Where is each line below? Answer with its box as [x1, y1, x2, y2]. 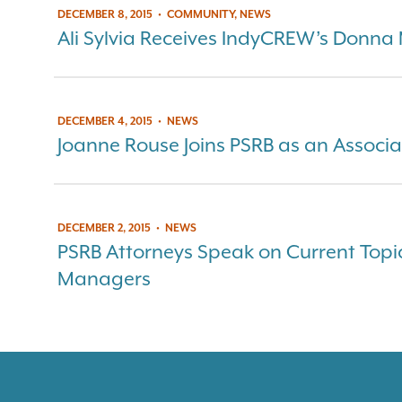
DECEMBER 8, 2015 [57, 7, 153, 21]
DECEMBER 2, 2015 [57, 221, 151, 234]
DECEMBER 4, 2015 [57, 114, 153, 127]
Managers [57, 267, 151, 290]
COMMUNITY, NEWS [167, 7, 271, 21]
